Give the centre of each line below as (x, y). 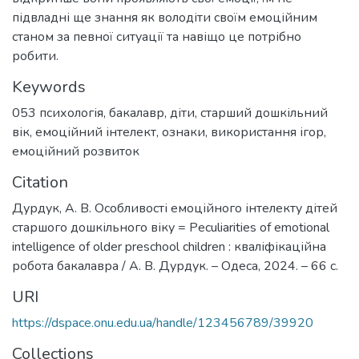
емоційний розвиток (76, 152)
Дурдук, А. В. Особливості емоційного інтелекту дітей (175, 209)
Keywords (49, 87)
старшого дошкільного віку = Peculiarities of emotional (171, 228)
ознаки (184, 133)
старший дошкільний (264, 113)
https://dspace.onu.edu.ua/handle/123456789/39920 (163, 323)
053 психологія (58, 113)
